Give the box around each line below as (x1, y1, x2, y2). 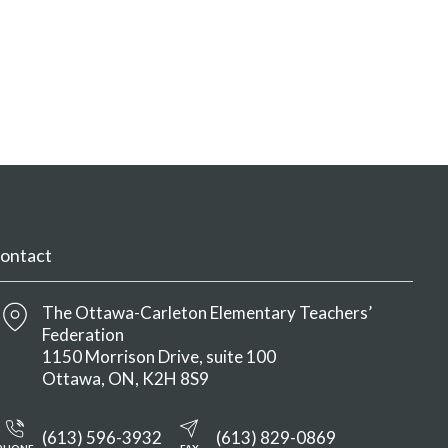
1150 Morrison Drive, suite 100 (42, 345, 277, 367)
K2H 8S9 (142, 367, 210, 389)
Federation (42, 323, 125, 345)
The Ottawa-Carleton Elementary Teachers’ (42, 301, 373, 323)
